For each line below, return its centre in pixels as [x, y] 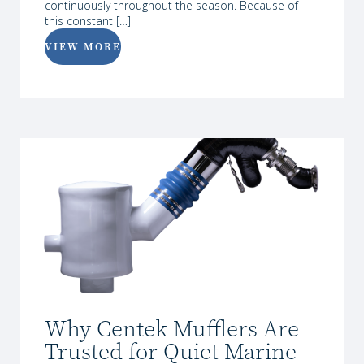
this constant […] [88, 20]
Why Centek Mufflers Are [172, 329]
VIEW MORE [83, 46]
